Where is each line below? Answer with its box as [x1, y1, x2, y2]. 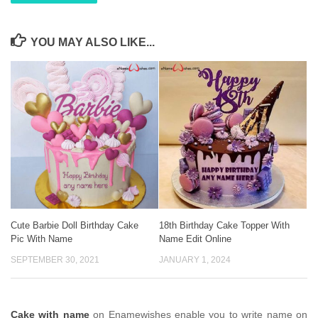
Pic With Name [11, 233, 72, 244]
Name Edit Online [159, 233, 231, 244]
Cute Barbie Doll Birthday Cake [11, 219, 138, 231]
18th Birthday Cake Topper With [159, 219, 290, 231]
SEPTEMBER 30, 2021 [11, 254, 99, 265]
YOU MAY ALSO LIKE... [30, 36, 155, 48]
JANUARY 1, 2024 [159, 254, 231, 265]
